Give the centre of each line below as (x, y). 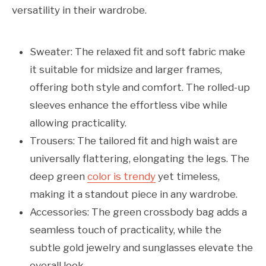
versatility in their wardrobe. (79, 10)
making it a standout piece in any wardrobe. (134, 194)
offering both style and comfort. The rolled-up (140, 88)
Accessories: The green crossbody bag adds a (138, 212)
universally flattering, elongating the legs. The (140, 159)
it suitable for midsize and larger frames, (126, 70)
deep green (58, 177)
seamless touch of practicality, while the (126, 230)
